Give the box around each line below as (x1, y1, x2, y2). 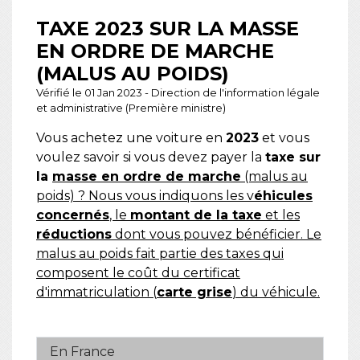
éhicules (254, 188, 313, 204)
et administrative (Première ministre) (36, 101, 226, 115)
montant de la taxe (130, 207, 262, 223)
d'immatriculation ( (36, 284, 157, 301)
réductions (36, 227, 112, 243)
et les (262, 207, 300, 223)
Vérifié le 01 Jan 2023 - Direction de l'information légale (36, 86, 320, 100)
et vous (259, 130, 309, 146)
